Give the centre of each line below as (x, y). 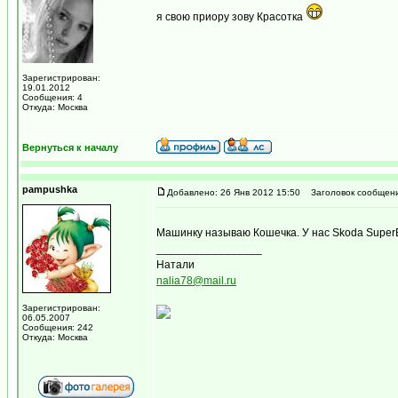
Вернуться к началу (70, 147)
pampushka (50, 189)
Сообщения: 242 (58, 327)
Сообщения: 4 (52, 97)
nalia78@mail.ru (196, 281)
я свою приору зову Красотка (231, 17)
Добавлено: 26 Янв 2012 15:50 (234, 192)
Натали (175, 265)
